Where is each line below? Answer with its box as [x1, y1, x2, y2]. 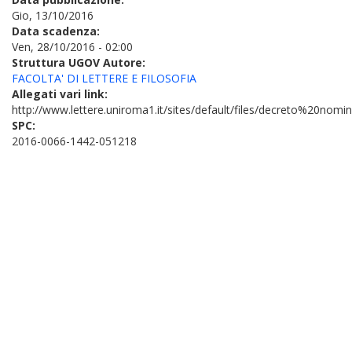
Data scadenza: [12, 24, 103, 38]
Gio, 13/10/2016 [12, 8, 93, 23]
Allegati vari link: [12, 86, 111, 101]
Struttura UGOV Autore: [12, 55, 148, 70]
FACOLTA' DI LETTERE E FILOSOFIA [12, 71, 196, 86]
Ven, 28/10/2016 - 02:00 [12, 39, 133, 54]
